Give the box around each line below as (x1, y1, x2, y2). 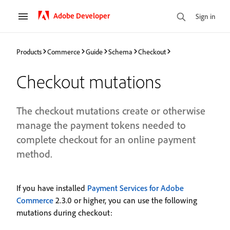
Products (16, 47, 42, 56)
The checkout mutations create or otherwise (16, 104, 205, 117)
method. (16, 147, 52, 160)
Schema (108, 47, 132, 56)
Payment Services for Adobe (87, 183, 184, 193)
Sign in (196, 11, 216, 21)
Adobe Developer (53, 10, 110, 21)
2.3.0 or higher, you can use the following (53, 195, 197, 205)
